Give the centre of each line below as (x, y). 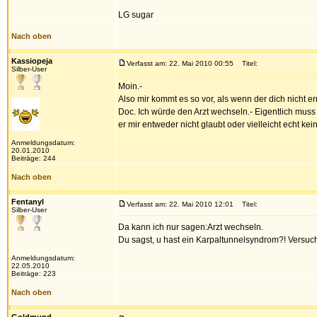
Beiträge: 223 (34, 273)
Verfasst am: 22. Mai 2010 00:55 (180, 63)
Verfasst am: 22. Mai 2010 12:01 (180, 204)
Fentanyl (28, 202)
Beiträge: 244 (34, 158)
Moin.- (130, 86)
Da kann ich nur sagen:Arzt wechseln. (191, 227)
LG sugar (136, 15)
